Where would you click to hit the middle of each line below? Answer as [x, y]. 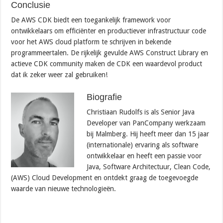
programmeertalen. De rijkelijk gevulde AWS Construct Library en [110, 53]
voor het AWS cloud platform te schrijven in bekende [91, 42]
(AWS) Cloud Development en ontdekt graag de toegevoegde [105, 178]
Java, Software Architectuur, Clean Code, [149, 167]
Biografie [105, 97]
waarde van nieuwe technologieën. [64, 189]
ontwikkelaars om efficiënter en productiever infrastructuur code [109, 31]
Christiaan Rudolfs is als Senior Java [141, 112]
